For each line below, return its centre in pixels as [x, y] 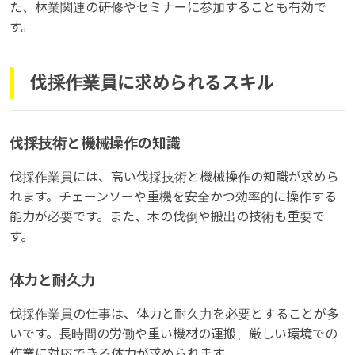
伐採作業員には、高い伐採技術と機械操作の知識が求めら [174, 177]
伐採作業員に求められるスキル [152, 83]
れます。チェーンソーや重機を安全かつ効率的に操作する [173, 197]
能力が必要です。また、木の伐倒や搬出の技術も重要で [167, 216]
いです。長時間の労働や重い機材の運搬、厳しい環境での [174, 334]
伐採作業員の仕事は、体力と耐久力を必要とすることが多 [174, 314]
